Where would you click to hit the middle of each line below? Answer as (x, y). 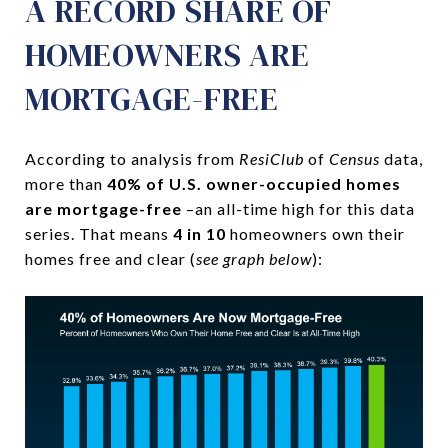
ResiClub (273, 158)
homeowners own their (315, 233)
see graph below (254, 258)
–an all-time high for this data (300, 208)
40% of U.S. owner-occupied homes (254, 183)
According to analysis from (132, 158)
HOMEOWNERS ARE (167, 54)
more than (66, 183)
